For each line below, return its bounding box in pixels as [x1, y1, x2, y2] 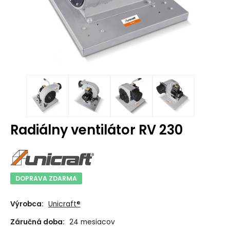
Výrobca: [10, 199, 44, 209]
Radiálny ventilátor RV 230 [10, 121, 183, 140]
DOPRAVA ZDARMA [15, 174, 77, 183]
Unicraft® [48, 199, 81, 209]
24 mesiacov [69, 217, 115, 227]
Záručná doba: [10, 217, 65, 227]
